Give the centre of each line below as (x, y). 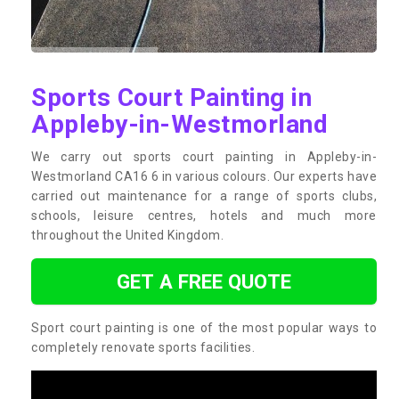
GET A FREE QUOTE (204, 281)
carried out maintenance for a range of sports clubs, (204, 195)
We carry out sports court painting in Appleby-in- (204, 156)
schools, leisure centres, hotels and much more (204, 215)
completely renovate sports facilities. (143, 347)
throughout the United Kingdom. (127, 235)
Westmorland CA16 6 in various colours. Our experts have (204, 176)
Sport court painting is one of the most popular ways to (204, 327)
